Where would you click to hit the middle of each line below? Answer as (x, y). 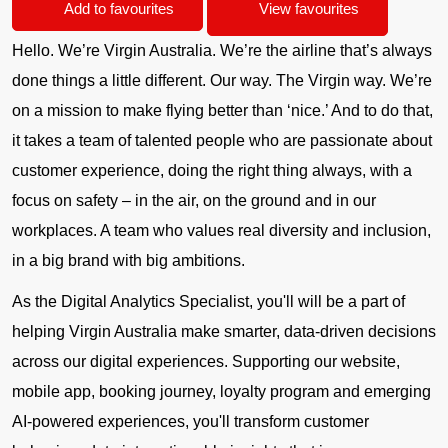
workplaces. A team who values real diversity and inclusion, (221, 230)
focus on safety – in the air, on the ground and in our (194, 200)
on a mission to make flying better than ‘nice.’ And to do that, (222, 110)
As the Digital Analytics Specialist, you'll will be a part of (208, 301)
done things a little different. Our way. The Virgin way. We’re (222, 80)
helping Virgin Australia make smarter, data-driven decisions (224, 331)
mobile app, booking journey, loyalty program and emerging (221, 391)
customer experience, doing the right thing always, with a (212, 170)
